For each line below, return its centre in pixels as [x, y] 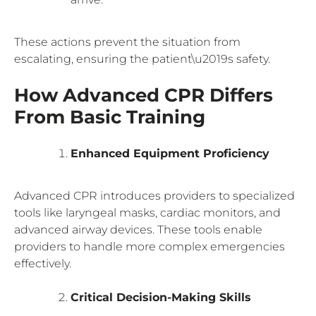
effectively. [43, 263]
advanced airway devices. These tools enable [138, 229]
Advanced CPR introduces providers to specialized [154, 195]
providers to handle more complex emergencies [150, 246]
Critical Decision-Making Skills [161, 297]
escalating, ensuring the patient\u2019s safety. [142, 59]
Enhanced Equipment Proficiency [170, 153]
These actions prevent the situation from [127, 42]
